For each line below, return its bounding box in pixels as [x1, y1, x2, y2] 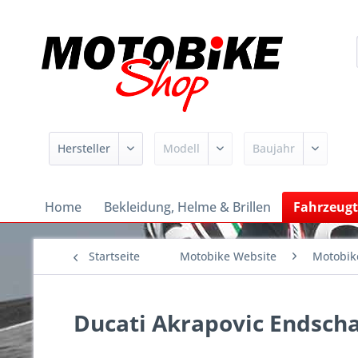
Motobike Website [180, 248, 276, 264]
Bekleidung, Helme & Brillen [104, 197, 271, 216]
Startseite [89, 248, 140, 264]
